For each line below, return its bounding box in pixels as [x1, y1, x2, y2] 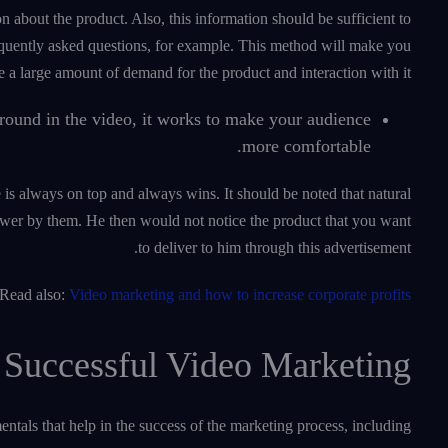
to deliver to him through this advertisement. [138, 239, 411, 257]
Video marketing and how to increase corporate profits [69, 286, 411, 304]
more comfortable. [242, 136, 371, 157]
